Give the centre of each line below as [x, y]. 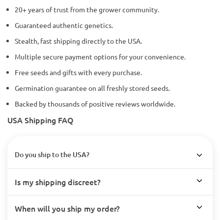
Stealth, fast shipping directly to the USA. [78, 41]
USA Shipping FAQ [41, 120]
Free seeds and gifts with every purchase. [78, 72]
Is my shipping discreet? [58, 182]
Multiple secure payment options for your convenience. [100, 57]
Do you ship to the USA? [52, 155]
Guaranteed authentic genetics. [64, 25]
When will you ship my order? [67, 208]
